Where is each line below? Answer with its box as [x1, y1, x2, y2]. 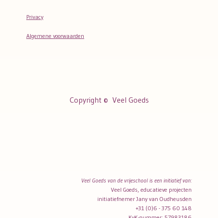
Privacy [26, 13, 43, 21]
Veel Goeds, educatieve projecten [111, 186, 192, 194]
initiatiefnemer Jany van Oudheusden [97, 195, 192, 203]
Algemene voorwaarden [26, 32, 84, 40]
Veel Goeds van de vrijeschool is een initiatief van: [81, 177, 192, 184]
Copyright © [69, 95, 108, 105]
